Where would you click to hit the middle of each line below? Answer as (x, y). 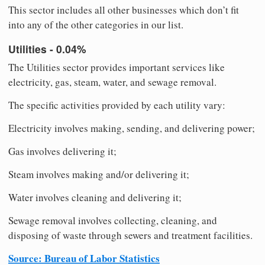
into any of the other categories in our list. (96, 25)
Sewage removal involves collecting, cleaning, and (113, 221)
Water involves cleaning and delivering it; (95, 198)
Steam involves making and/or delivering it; (99, 174)
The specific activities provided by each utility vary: (117, 105)
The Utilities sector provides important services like (117, 67)
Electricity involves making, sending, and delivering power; (132, 128)
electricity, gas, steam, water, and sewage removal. (112, 82)
